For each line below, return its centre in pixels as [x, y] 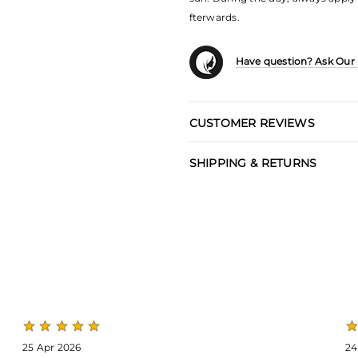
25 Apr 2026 [52, 347]
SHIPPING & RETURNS [253, 163]
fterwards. [214, 17]
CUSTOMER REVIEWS [252, 123]
